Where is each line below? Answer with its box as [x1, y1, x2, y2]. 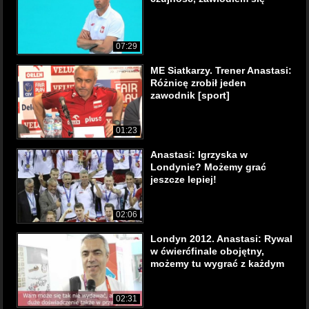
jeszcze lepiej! [150, 174, 217, 185]
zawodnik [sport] [150, 90, 230, 101]
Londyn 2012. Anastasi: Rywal [150, 233, 292, 244]
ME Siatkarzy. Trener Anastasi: [150, 65, 292, 76]
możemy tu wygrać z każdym [150, 258, 284, 269]
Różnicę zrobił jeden [150, 77, 246, 88]
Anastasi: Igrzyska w [150, 149, 248, 160]
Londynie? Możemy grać [150, 161, 266, 172]
